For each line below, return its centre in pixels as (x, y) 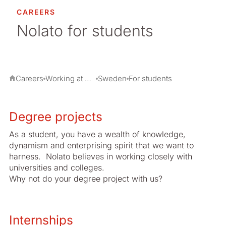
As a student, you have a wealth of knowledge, (97, 134)
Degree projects (56, 117)
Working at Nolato (88, 78)
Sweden (112, 78)
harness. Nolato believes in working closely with (101, 156)
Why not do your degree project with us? (86, 179)
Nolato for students (85, 31)
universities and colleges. (58, 167)
